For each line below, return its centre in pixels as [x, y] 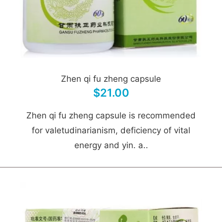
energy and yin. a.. [111, 145]
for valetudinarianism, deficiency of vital [111, 130]
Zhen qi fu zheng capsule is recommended [111, 115]
